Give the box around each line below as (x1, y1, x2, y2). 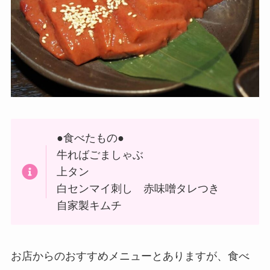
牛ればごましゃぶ (57, 149, 144, 162)
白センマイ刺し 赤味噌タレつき (57, 183, 220, 195)
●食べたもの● (57, 132, 125, 145)
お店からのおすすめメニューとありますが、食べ (10, 250, 250, 262)
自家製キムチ (57, 199, 122, 212)
